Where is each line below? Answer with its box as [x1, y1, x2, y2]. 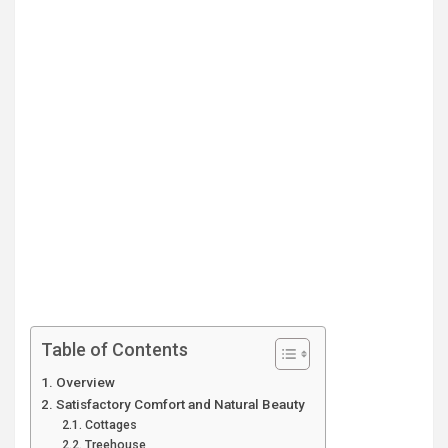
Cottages [84, 418, 137, 432]
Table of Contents [41, 339, 188, 361]
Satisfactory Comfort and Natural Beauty [55, 396, 305, 412]
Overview [55, 374, 115, 390]
